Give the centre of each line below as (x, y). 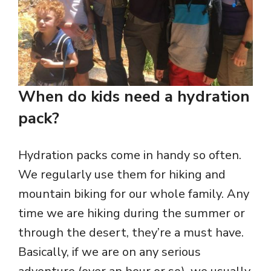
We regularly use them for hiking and (122, 175)
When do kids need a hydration (134, 97)
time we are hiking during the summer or (132, 214)
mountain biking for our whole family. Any (134, 194)
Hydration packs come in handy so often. (130, 155)
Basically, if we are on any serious (109, 252)
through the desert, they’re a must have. (131, 233)
